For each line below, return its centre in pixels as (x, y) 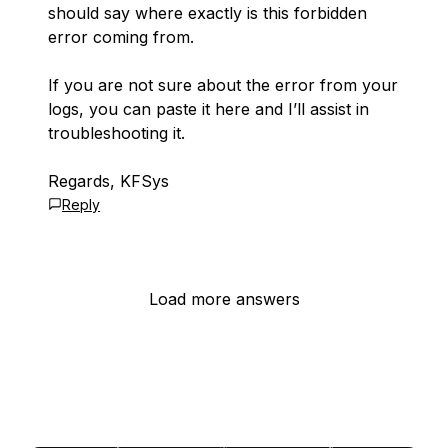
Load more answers (224, 299)
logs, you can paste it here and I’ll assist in (208, 109)
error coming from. (121, 37)
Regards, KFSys (108, 181)
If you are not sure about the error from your (223, 85)
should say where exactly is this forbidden (207, 13)
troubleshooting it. (116, 133)
